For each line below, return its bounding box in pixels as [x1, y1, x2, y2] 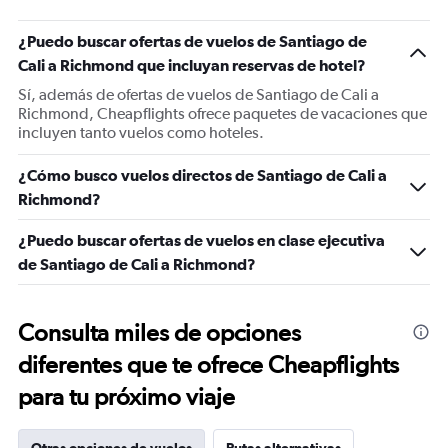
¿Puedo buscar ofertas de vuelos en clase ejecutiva [18, 231, 385, 249]
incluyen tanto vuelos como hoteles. [18, 123, 264, 142]
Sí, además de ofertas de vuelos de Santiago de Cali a [18, 85, 379, 104]
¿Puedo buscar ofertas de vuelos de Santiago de [18, 32, 367, 50]
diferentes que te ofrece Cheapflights [18, 350, 399, 379]
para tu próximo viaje [18, 382, 235, 411]
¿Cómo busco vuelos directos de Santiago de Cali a [18, 166, 387, 184]
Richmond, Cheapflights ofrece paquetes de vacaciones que [18, 104, 427, 123]
